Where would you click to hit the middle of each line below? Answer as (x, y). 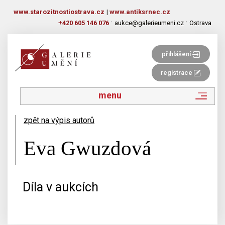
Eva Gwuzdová (87, 148)
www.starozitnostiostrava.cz (59, 12)
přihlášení (177, 54)
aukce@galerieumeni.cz (149, 23)
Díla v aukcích (61, 187)
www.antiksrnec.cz (140, 12)
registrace (178, 73)
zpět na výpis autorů (59, 120)
